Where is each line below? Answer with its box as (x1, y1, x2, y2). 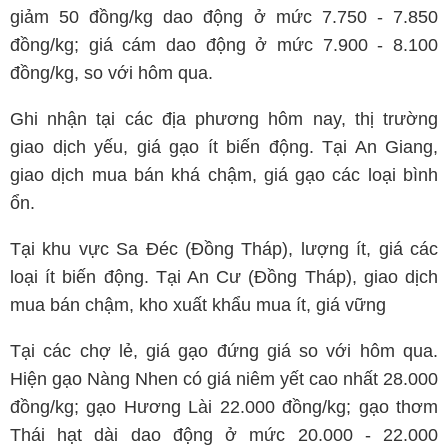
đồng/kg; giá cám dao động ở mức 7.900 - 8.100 (10, 34, 438, 55)
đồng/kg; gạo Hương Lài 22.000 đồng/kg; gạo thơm (10, 396, 438, 417)
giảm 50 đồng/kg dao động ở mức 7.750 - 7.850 (10, 6, 438, 27)
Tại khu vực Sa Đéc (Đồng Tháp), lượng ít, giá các (10, 238, 438, 259)
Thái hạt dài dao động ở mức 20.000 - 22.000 (10, 424, 438, 445)
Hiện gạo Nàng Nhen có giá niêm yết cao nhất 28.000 (10, 368, 438, 389)
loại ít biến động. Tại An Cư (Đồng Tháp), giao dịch (10, 266, 438, 287)
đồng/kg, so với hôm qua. (10, 62, 213, 83)
